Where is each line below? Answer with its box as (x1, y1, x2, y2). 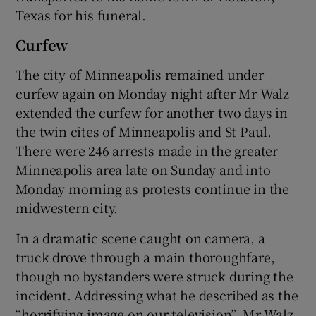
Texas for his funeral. (16, 5, 147, 24)
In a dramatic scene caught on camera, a (16, 228, 265, 247)
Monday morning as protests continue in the (16, 178, 290, 197)
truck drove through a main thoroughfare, (16, 247, 275, 266)
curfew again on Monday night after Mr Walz (16, 83, 290, 102)
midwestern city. (16, 197, 119, 217)
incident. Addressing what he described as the (16, 285, 298, 304)
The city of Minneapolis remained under (16, 64, 264, 83)
